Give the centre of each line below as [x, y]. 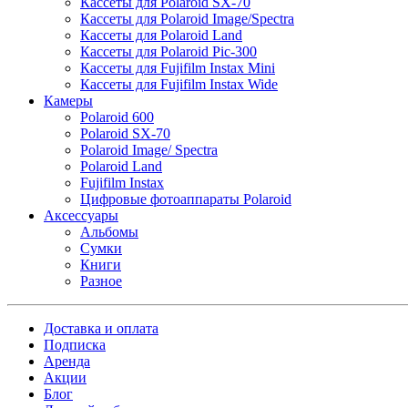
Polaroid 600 [117, 117]
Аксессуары [81, 215]
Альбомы [109, 231]
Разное [101, 280]
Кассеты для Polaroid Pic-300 [168, 51]
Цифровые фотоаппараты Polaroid [186, 199]
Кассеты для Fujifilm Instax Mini [178, 67]
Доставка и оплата [101, 328]
